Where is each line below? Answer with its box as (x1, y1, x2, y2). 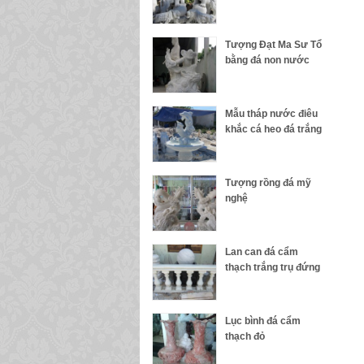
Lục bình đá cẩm (225, 315, 301, 327)
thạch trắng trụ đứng (225, 262, 320, 273)
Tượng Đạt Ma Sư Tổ (225, 39, 322, 50)
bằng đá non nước (225, 54, 310, 66)
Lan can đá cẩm (225, 246, 298, 258)
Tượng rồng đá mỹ (225, 177, 311, 188)
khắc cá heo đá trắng (225, 123, 322, 135)
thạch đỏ (225, 331, 265, 342)
